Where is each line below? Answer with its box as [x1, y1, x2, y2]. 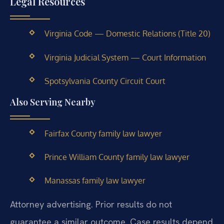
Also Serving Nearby [10, 96, 95, 108]
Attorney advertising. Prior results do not [10, 198, 172, 210]
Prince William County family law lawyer [44, 152, 189, 162]
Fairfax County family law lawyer [44, 128, 162, 138]
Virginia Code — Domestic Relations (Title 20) [44, 28, 210, 39]
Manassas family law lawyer [44, 175, 145, 186]
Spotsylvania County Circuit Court [44, 75, 165, 86]
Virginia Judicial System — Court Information [44, 52, 206, 62]
